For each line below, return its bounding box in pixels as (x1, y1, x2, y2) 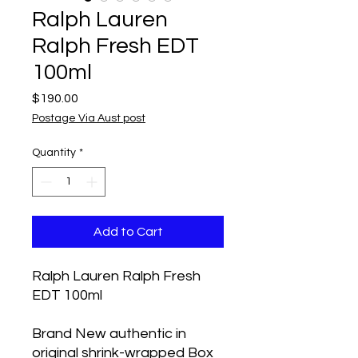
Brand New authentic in (32, 326, 186, 341)
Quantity (32, 147, 76, 158)
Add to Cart (93, 225, 163, 238)
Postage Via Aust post (32, 113, 145, 124)
